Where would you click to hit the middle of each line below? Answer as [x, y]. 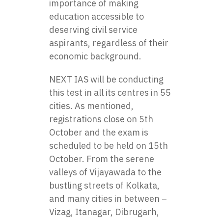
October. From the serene [102, 159]
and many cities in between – [108, 199]
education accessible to [96, 16]
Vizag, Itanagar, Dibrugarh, [104, 212]
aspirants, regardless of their [109, 43]
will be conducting [126, 79]
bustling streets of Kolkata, [104, 185]
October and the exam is [99, 132]
